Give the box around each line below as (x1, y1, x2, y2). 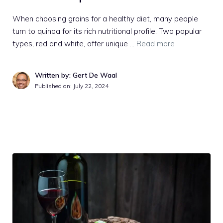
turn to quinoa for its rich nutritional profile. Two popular (12, 26, 202, 36)
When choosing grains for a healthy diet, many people (12, 14, 198, 24)
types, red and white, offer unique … (12, 39, 136, 49)
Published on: (35, 82, 73, 90)
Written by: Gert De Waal (35, 71, 117, 80)
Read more (136, 39, 175, 49)
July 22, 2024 (73, 82, 109, 90)
